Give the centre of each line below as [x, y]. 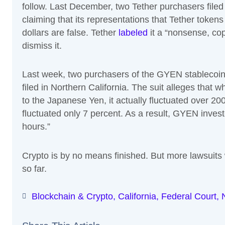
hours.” [36, 127]
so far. [34, 168]
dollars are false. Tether [70, 32]
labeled [133, 32]
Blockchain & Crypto [72, 197]
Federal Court [189, 197]
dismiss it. [42, 45]
